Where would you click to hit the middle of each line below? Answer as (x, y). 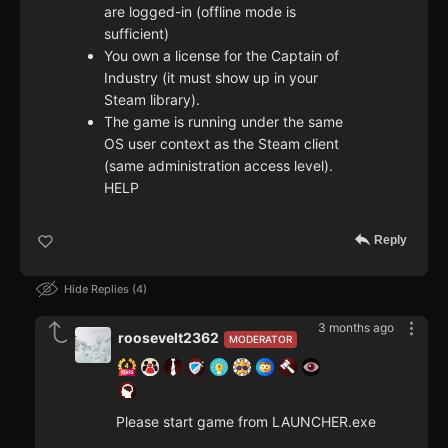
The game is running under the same (223, 122)
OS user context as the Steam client (221, 144)
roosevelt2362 (168, 338)
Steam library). (152, 100)
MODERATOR (260, 339)
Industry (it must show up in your (211, 78)
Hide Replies (98, 289)
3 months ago (356, 328)
